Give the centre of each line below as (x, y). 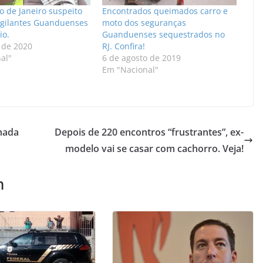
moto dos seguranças (144, 23)
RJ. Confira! (123, 46)
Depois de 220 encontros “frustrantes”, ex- (149, 132)
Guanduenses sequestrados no (163, 35)
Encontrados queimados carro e (165, 11)
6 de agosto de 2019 (141, 58)
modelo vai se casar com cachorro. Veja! (154, 149)
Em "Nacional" (130, 70)
